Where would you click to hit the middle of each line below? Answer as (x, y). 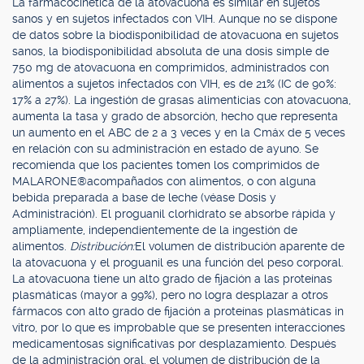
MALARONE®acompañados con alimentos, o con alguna (164, 181)
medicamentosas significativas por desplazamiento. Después (174, 344)
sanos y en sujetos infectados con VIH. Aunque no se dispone (175, 19)
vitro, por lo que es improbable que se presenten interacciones (179, 327)
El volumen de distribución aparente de (240, 246)
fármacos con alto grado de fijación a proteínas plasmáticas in (178, 311)
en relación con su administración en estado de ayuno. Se (165, 149)
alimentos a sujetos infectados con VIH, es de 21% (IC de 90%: (174, 84)
